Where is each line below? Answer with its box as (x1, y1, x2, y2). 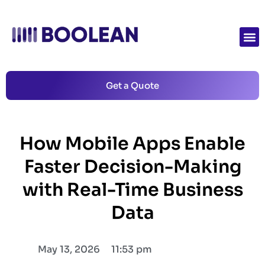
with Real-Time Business (22, 179, 243, 202)
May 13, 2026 (38, 243, 100, 256)
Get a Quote (106, 80, 159, 92)
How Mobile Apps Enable (20, 132, 245, 156)
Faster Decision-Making (24, 156, 241, 179)
